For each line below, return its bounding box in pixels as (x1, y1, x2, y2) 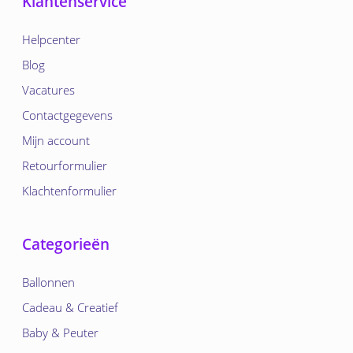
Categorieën (22, 233, 110, 255)
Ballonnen (22, 273, 75, 290)
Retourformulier (22, 157, 107, 173)
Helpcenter (22, 31, 80, 47)
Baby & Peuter (22, 324, 98, 340)
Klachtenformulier (22, 182, 117, 199)
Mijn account (22, 132, 90, 148)
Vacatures (22, 81, 75, 98)
